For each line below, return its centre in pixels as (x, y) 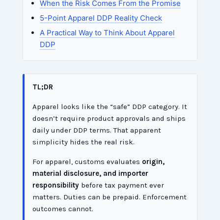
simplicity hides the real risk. (84, 142)
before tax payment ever (122, 185)
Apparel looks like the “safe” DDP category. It (110, 107)
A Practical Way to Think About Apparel (108, 33)
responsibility (56, 185)
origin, (153, 162)
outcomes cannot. (63, 209)
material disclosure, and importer (91, 174)
